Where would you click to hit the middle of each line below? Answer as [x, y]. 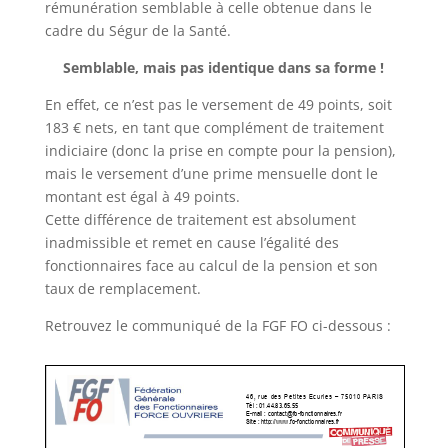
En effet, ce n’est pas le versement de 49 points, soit [218, 104]
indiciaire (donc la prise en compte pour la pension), [220, 150]
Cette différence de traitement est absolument [200, 219]
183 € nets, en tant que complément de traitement [214, 127]
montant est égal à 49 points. [142, 196]
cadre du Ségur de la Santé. [137, 30]
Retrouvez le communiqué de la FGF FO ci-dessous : [217, 325]
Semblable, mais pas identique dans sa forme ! [224, 67]
